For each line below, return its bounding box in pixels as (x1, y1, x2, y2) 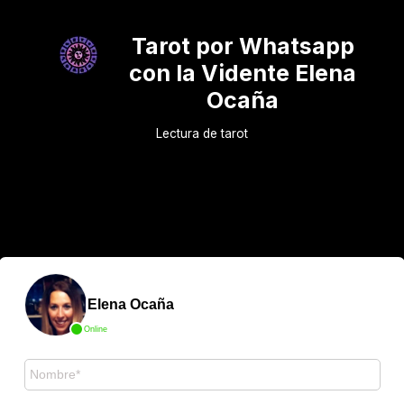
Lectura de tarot (156, 126, 248, 141)
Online (83, 324, 107, 334)
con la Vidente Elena (129, 60, 356, 87)
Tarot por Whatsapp (131, 32, 354, 60)
